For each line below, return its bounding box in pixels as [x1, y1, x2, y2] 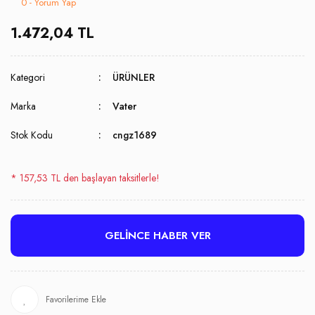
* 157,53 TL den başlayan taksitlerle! [11, 171, 160, 185]
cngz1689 [112, 128, 157, 142]
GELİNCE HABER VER [104, 228, 211, 243]
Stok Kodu [11, 128, 53, 142]
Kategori [11, 70, 45, 84]
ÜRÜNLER [112, 70, 155, 84]
